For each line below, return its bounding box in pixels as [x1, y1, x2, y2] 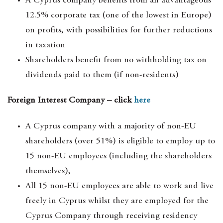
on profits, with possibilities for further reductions [25, 26, 212, 35]
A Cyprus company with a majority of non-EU [25, 122, 196, 131]
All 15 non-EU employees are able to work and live [25, 182, 214, 191]
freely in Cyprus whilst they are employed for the [25, 197, 209, 206]
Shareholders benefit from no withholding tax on [25, 56, 207, 65]
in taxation [25, 41, 65, 50]
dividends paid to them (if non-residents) [25, 71, 179, 80]
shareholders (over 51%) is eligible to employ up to [25, 137, 215, 146]
